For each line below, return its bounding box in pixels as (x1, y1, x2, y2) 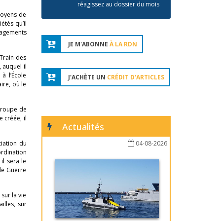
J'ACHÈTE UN (68, 73, 107, 82)
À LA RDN (109, 40, 137, 49)
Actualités (62, 121, 104, 133)
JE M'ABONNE (68, 40, 110, 49)
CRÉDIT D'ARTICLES (107, 73, 164, 82)
